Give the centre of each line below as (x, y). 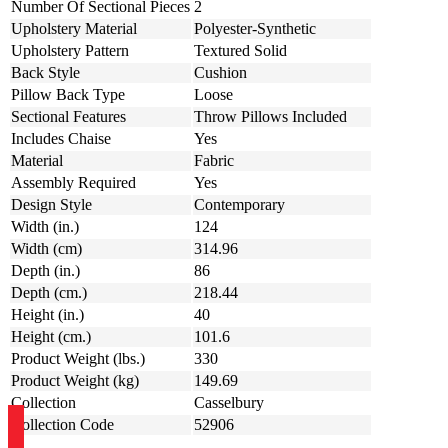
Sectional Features (68, 117)
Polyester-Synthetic (255, 29)
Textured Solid (240, 51)
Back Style (45, 73)
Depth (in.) (45, 271)
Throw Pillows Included (270, 117)
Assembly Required (73, 183)
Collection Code (62, 425)
